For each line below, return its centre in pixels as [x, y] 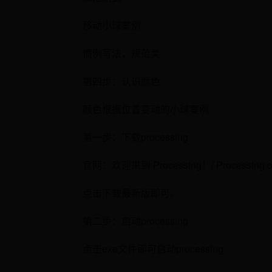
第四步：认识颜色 [121, 81]
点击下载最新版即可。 [131, 192]
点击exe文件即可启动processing [153, 248]
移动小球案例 [111, 25]
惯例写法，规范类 [121, 53]
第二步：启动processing [135, 220]
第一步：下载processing [135, 137]
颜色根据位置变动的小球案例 [145, 109]
